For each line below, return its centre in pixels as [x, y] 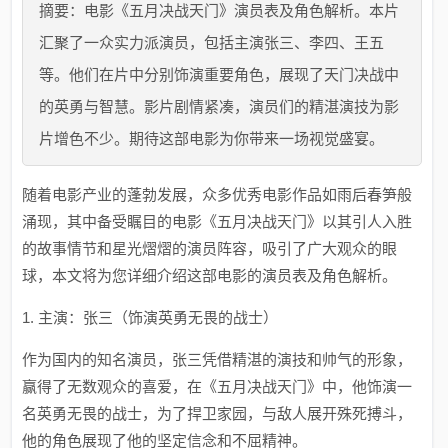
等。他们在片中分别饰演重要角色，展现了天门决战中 [219, 74]
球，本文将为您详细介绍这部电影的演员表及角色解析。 [210, 275]
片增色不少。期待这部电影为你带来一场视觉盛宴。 [212, 138]
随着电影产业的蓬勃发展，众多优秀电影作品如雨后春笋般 [217, 194]
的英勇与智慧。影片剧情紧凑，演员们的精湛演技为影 [219, 106]
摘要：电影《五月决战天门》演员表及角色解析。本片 [219, 10]
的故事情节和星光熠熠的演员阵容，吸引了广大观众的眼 [210, 248]
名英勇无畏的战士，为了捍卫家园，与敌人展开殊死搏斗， [217, 413]
